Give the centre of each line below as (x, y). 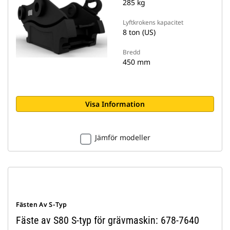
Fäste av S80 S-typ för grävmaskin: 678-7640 (108, 220)
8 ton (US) (139, 32)
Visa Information (115, 104)
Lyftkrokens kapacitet (153, 22)
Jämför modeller (122, 137)
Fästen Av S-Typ (41, 205)
